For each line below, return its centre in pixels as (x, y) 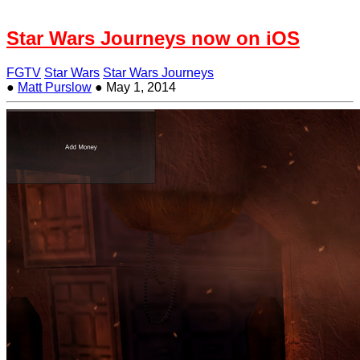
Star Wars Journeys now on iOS (153, 38)
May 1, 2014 (139, 87)
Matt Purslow (55, 87)
